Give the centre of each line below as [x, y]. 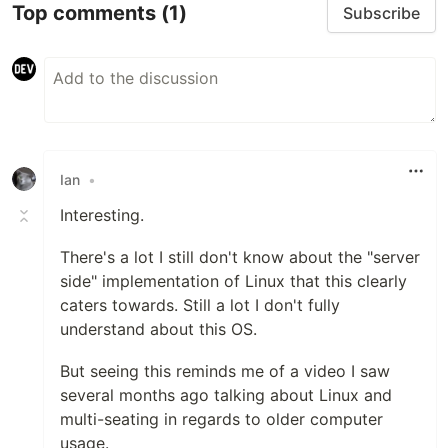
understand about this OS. [158, 329]
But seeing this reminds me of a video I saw [225, 371]
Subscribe [381, 13]
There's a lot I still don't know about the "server [240, 257]
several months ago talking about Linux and [226, 395]
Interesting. [102, 215]
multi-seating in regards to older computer [221, 419]
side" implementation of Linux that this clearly [233, 281]
